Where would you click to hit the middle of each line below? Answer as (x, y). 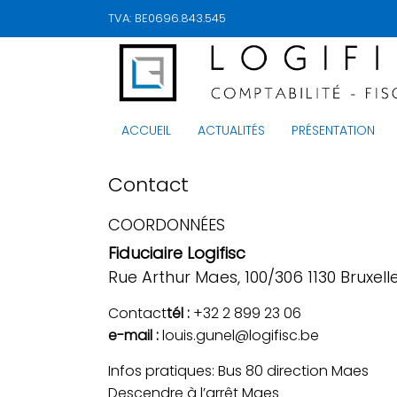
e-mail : (133, 335)
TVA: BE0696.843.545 (167, 18)
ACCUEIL (146, 130)
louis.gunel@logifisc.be (239, 335)
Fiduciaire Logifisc (177, 253)
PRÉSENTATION (333, 130)
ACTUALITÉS (231, 130)
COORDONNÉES (167, 225)
